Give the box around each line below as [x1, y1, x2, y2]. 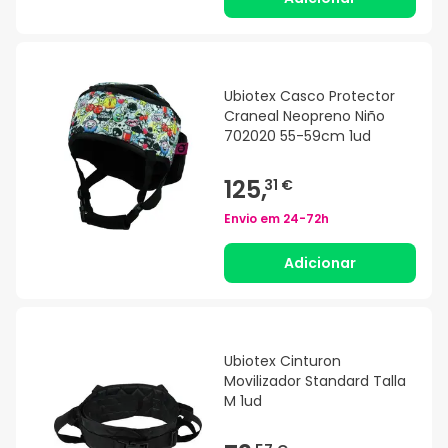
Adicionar [284, 253, 356, 274]
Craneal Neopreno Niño [224, 106, 385, 127]
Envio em [224, 210, 283, 228]
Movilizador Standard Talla [224, 371, 406, 392]
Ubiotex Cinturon [224, 351, 341, 372]
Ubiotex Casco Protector [224, 86, 395, 107]
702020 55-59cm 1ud [224, 126, 371, 147]
